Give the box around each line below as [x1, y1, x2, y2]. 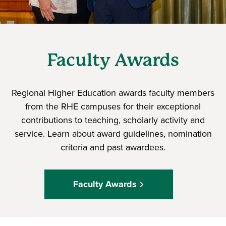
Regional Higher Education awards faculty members [12, 86, 214, 99]
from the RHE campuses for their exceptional [25, 99, 201, 113]
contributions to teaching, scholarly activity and [21, 113, 205, 127]
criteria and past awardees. [61, 140, 165, 154]
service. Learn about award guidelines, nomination [14, 127, 212, 140]
